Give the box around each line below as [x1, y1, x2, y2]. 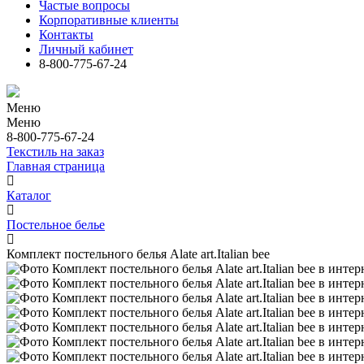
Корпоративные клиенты [39, 13, 179, 27]
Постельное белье [6, 218, 105, 232]
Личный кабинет [39, 42, 133, 56]
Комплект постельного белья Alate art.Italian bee [6, 247, 270, 261]
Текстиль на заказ [6, 145, 104, 158]
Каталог [6, 188, 51, 202]
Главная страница [6, 159, 105, 173]
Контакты [39, 28, 93, 41]
